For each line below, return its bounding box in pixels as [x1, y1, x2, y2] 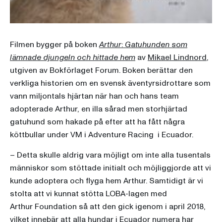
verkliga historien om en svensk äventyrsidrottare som [10, 78, 211, 89]
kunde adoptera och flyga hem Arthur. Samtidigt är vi [10, 175, 203, 187]
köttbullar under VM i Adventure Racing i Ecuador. [10, 129, 193, 141]
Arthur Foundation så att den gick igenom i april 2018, [10, 201, 206, 213]
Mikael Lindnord [148, 52, 207, 63]
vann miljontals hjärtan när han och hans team [10, 91, 179, 102]
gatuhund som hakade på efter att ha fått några [10, 116, 185, 128]
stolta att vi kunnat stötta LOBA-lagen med [10, 188, 167, 200]
